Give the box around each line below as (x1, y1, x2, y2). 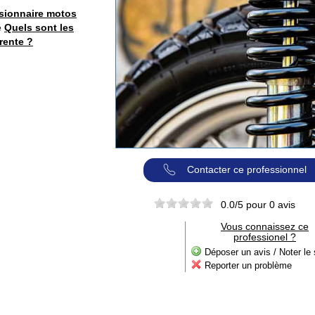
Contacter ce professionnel (187, 164, 307, 176)
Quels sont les (4, 22, 74, 33)
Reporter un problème (205, 259, 292, 271)
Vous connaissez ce (221, 220, 309, 232)
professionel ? (233, 231, 296, 243)
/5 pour (234, 198, 269, 210)
